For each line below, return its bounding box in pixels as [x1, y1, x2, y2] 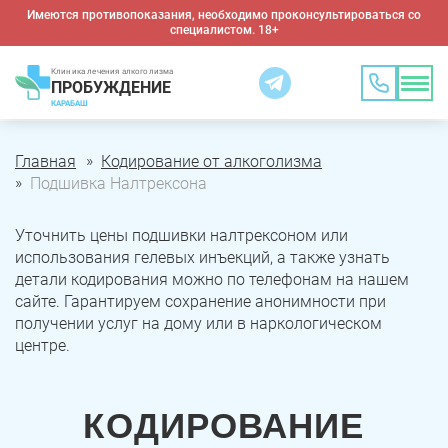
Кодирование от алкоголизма [101, 152, 322, 171]
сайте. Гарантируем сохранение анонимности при [15, 292, 386, 311]
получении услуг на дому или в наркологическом [15, 314, 382, 333]
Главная [15, 152, 76, 171]
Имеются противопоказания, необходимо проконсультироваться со [27, 8, 421, 22]
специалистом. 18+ [169, 23, 279, 37]
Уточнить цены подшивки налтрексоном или [15, 226, 348, 245]
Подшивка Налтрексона [30, 174, 207, 193]
